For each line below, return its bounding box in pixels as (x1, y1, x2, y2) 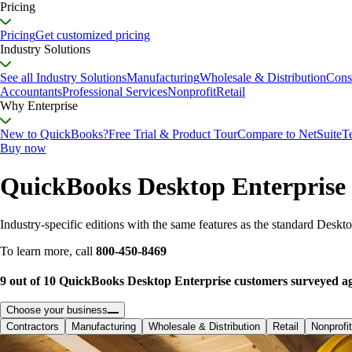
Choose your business (6, 303, 108, 316)
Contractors (6, 320, 59, 332)
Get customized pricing (35, 27, 150, 42)
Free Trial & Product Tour (108, 126, 237, 141)
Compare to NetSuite (237, 126, 342, 141)
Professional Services (62, 84, 167, 98)
